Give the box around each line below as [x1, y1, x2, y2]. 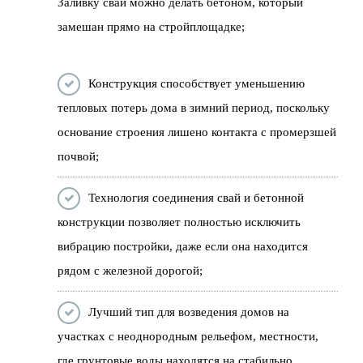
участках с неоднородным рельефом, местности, [58, 329, 319, 343]
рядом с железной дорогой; [58, 263, 203, 277]
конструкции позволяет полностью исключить [58, 215, 301, 228]
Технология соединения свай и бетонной [88, 190, 305, 204]
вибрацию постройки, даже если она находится [58, 239, 309, 253]
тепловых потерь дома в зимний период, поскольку [58, 100, 331, 114]
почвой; [58, 149, 100, 163]
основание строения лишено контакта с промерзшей [58, 125, 337, 139]
